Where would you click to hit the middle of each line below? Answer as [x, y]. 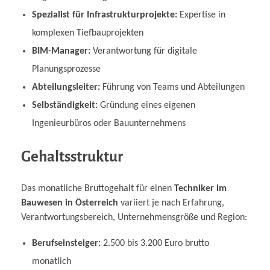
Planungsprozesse [66, 70]
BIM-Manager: [61, 52]
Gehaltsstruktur [72, 157]
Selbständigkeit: [64, 106]
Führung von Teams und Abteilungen [172, 88]
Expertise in [201, 15]
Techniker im [200, 188]
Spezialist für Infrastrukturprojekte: [104, 15]
